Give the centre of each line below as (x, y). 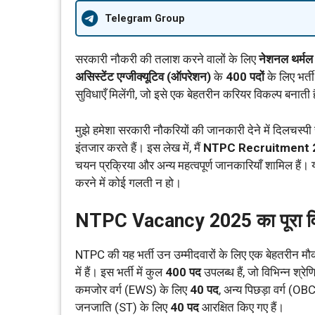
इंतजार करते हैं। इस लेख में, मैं (139, 147)
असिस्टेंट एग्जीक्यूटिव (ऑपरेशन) (143, 77)
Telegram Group (145, 18)
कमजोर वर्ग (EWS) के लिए (133, 290)
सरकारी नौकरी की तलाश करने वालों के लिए (167, 59)
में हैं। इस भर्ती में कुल (120, 272)
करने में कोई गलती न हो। (128, 182)
